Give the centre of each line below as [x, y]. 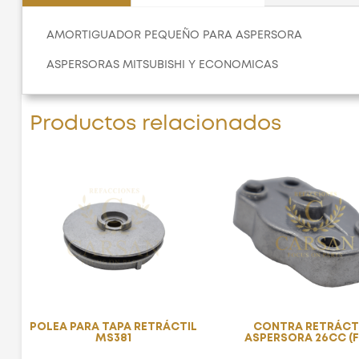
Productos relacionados [155, 125]
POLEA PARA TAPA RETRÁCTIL [114, 327]
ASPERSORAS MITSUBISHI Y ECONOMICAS [162, 65]
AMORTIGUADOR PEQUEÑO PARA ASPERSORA [174, 36]
